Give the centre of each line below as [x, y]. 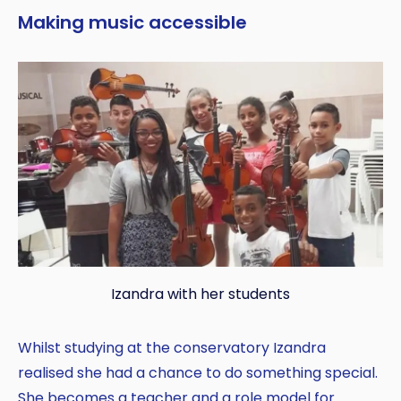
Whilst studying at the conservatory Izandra [172, 347]
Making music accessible [132, 22]
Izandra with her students [200, 294]
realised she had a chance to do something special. [198, 372]
